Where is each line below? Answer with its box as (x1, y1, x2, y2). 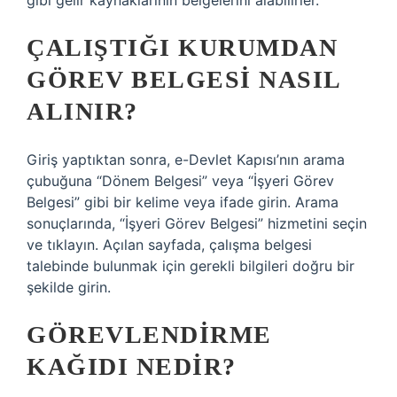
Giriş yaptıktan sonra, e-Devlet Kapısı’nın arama (27, 151, 345, 168)
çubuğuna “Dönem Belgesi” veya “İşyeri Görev (27, 172, 334, 190)
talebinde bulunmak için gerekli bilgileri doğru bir (27, 257, 354, 275)
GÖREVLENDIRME (27, 321, 272, 348)
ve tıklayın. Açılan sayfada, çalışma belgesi (27, 236, 312, 253)
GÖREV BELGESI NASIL (27, 66, 340, 93)
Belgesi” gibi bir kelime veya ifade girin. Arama (27, 193, 339, 211)
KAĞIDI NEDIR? (27, 353, 237, 380)
